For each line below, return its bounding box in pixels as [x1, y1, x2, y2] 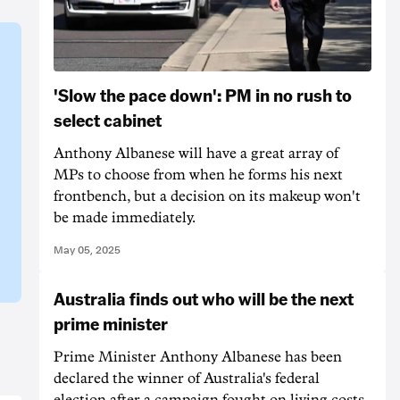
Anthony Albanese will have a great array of [54, 146, 338, 161]
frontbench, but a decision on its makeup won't [54, 188, 361, 204]
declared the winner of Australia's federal [54, 371, 320, 386]
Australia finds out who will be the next [54, 286, 354, 310]
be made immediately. [54, 210, 196, 225]
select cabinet [54, 107, 162, 131]
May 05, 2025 [54, 243, 121, 256]
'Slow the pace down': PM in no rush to [54, 82, 352, 106]
